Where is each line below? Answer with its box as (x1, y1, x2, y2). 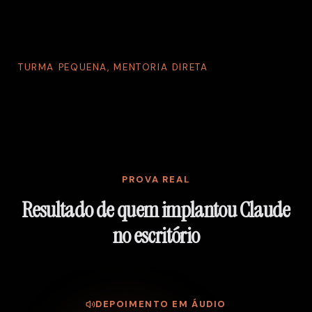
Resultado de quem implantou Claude (22, 195, 290, 224)
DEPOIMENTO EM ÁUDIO (95, 298, 226, 311)
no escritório (112, 221, 200, 250)
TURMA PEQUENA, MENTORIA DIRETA (18, 61, 208, 73)
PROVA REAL (122, 173, 190, 185)
